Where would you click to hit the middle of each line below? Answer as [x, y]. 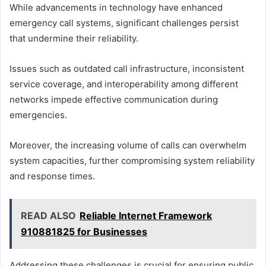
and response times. [52, 176]
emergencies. [38, 115]
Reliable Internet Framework [146, 216]
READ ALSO [48, 216]
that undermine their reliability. [74, 39]
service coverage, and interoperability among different [124, 84]
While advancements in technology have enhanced [116, 8]
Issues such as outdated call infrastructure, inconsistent [127, 69]
